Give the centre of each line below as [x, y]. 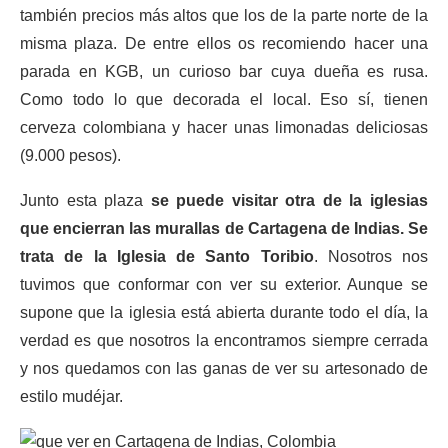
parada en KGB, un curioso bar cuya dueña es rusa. [224, 71]
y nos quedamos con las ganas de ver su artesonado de [224, 368]
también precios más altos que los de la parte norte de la [224, 15]
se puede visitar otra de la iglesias [289, 200]
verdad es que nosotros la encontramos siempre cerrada [224, 340]
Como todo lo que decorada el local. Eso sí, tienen [224, 99]
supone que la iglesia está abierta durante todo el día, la [224, 312]
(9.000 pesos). [70, 155]
